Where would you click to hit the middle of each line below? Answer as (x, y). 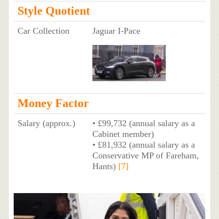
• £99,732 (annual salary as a (143, 123)
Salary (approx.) (46, 123)
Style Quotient (54, 11)
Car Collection (43, 31)
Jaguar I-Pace (116, 31)
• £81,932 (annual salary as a (143, 145)
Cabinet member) (123, 134)
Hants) (105, 166)
